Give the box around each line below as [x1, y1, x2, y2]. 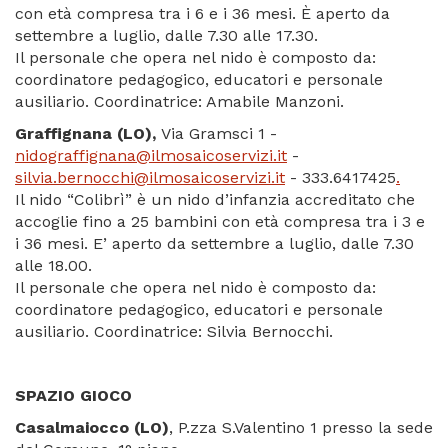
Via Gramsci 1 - [161, 124, 277, 144]
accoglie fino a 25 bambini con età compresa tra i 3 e [15, 212, 425, 232]
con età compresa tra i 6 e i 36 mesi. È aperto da [15, 4, 390, 24]
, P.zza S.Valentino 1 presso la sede [169, 418, 433, 438]
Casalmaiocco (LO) [15, 418, 169, 438]
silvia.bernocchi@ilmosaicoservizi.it [15, 168, 285, 188]
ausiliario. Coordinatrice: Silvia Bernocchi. [15, 322, 333, 342]
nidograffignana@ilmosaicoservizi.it [15, 146, 287, 166]
